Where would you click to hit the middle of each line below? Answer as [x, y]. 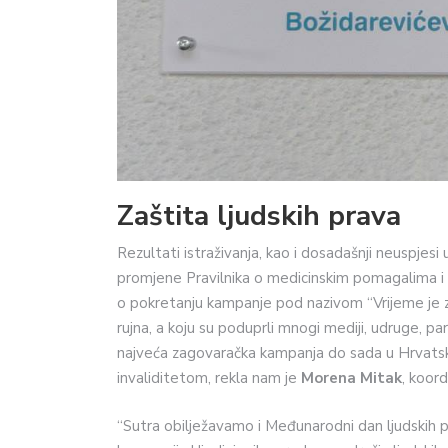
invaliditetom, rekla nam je [209, 378]
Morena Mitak [351, 378]
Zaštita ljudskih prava [259, 216]
